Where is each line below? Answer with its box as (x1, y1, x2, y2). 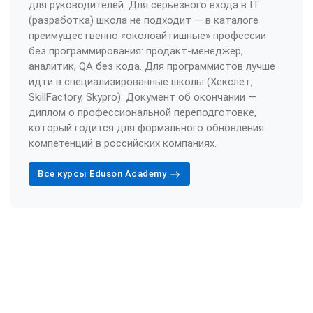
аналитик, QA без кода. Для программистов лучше (28, 60, 275, 73)
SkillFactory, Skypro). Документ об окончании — (28, 91, 256, 104)
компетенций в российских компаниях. (28, 137, 217, 150)
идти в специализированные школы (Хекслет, (28, 75, 253, 89)
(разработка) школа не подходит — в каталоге (28, 14, 259, 27)
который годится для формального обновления (28, 122, 264, 135)
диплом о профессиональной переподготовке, (28, 106, 256, 119)
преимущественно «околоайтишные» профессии (28, 29, 266, 43)
